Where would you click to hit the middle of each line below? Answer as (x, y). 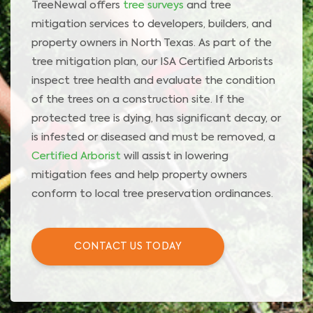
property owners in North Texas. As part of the (152, 43)
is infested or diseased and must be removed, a (153, 138)
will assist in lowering (175, 156)
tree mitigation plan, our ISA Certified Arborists (152, 62)
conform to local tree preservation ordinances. (152, 194)
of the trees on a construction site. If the (138, 100)
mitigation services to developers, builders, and (152, 24)
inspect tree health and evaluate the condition (153, 81)
